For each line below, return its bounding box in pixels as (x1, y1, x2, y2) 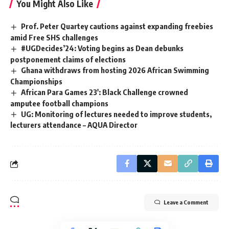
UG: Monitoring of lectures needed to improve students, (21, 109, 212, 119)
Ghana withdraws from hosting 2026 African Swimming (21, 65, 210, 75)
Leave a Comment (164, 199, 209, 206)
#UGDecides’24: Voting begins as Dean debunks (21, 43, 184, 53)
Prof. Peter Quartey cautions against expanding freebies (21, 21, 214, 31)
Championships (10, 76, 62, 86)
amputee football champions (10, 98, 108, 108)
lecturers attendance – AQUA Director (10, 120, 138, 130)
